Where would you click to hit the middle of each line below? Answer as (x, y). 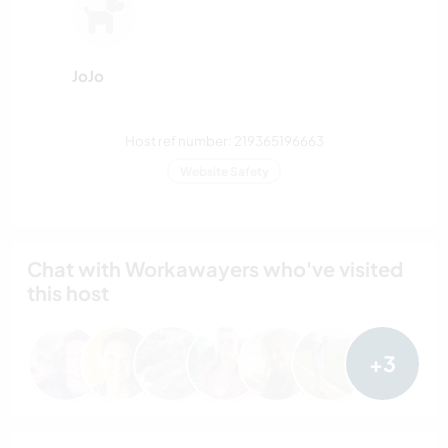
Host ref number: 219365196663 (224, 140)
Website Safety (224, 171)
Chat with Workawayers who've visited (215, 269)
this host (68, 293)
